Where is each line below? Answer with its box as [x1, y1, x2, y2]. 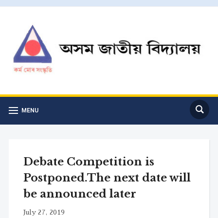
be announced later [23, 187, 136, 200]
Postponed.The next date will [23, 171, 191, 184]
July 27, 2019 [23, 208, 65, 216]
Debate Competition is [23, 155, 154, 168]
